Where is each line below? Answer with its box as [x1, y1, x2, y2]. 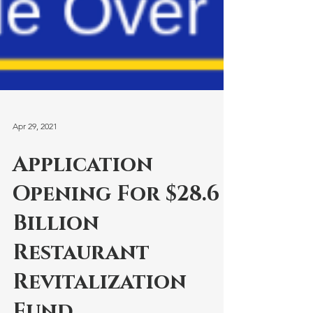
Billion [13, 240, 99, 268]
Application [13, 182, 153, 210]
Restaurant [13, 270, 150, 298]
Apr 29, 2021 [13, 151, 57, 162]
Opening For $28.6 [13, 211, 219, 239]
